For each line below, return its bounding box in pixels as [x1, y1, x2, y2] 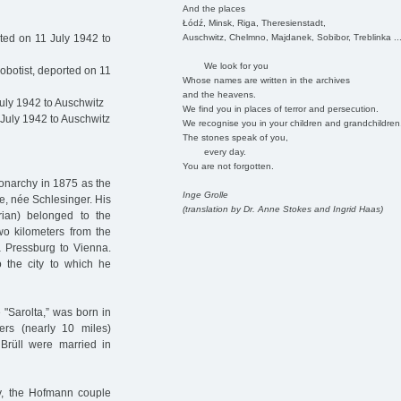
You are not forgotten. [182, 160, 274, 171]
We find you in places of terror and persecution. [182, 103, 379, 114]
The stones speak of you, [182, 132, 288, 142]
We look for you [182, 60, 269, 71]
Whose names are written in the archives [182, 74, 350, 85]
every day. [182, 146, 246, 157]
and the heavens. [182, 89, 256, 99]
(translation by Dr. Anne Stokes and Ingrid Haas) [182, 203, 383, 214]
